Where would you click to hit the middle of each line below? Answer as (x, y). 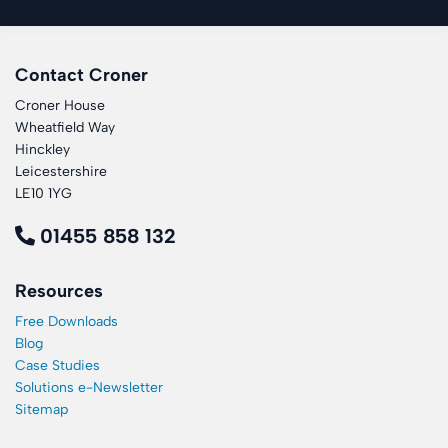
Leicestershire (61, 171)
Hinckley (42, 149)
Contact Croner (81, 74)
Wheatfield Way (65, 127)
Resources (59, 290)
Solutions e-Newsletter (89, 387)
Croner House (60, 105)
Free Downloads (66, 321)
